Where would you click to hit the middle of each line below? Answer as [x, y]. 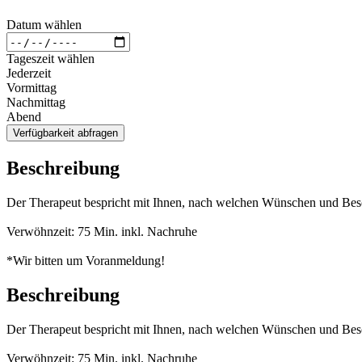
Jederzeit [29, 74]
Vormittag [32, 88]
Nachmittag [36, 103]
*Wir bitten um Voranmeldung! [86, 261]
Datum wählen [44, 25]
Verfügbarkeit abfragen [65, 133]
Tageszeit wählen [51, 59]
